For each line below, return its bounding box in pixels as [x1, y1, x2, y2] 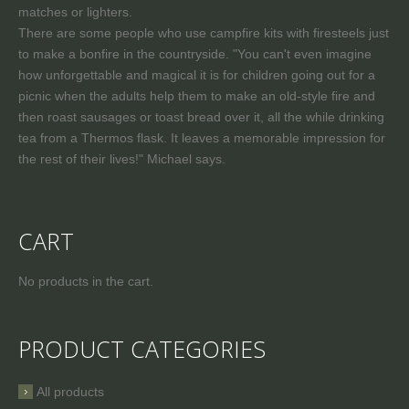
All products [37, 384, 104, 400]
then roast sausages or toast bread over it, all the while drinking [18, 110, 384, 125]
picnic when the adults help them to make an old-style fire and [18, 89, 375, 104]
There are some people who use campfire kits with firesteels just [18, 26, 389, 41]
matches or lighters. [18, 5, 132, 20]
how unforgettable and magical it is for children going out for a [18, 68, 375, 83]
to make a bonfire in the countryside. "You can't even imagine [18, 47, 372, 62]
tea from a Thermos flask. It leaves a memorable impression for [18, 131, 385, 146]
